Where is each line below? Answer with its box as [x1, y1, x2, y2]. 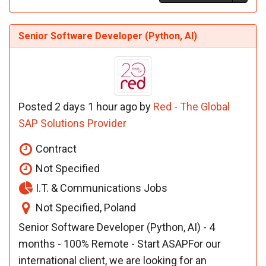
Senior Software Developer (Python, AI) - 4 [18, 220, 215, 233]
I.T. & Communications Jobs [33, 181, 167, 194]
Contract [33, 142, 77, 155]
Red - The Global [153, 100, 230, 113]
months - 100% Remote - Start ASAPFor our [18, 237, 221, 250]
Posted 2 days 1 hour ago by [18, 100, 153, 113]
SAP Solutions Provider [18, 116, 126, 129]
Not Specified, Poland [33, 201, 136, 214]
